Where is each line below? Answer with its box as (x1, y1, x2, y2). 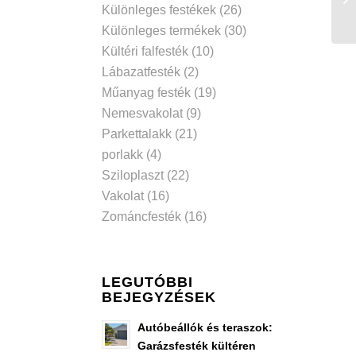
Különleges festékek (101, 3, 216, 17)
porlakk (101, 148, 143, 161)
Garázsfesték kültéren (137, 340, 256, 352)
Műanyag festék (101, 86, 191, 99)
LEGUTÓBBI (101, 274, 193, 290)
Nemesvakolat (101, 106, 183, 120)
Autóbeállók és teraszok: (137, 322, 273, 334)
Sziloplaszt (101, 168, 164, 182)
